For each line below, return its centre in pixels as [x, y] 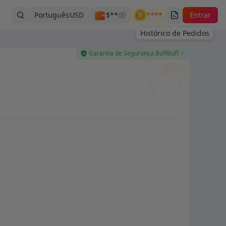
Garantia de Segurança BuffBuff [134, 53]
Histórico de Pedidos [175, 33]
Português [52, 15]
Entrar [200, 15]
